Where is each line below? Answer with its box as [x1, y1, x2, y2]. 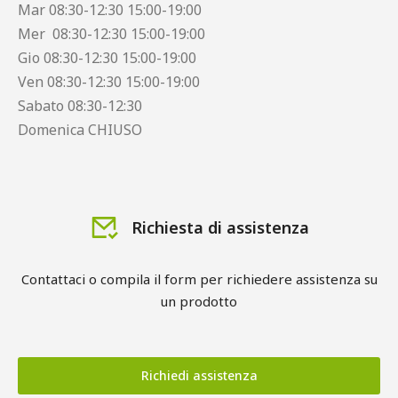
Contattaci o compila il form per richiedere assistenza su [20, 270, 378, 288]
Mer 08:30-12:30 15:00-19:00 [18, 24, 205, 44]
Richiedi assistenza [140, 367, 258, 384]
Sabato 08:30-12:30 [18, 96, 142, 115]
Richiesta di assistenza [131, 216, 309, 238]
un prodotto [161, 292, 237, 310]
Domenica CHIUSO [18, 120, 142, 139]
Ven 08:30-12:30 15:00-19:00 [18, 72, 200, 92]
